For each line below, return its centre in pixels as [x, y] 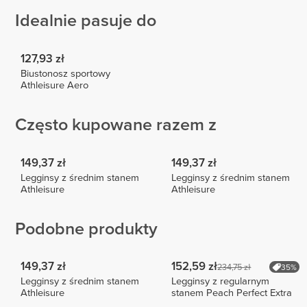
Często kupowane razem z [116, 125]
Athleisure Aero [55, 85]
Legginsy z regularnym [221, 282]
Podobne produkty [86, 229]
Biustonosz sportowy [66, 73]
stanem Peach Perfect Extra [232, 293]
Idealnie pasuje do [86, 21]
